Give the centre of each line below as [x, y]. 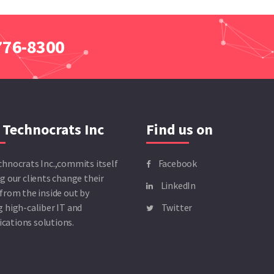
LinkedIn [177, 186]
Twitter [176, 208]
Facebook [177, 164]
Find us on [180, 130]
